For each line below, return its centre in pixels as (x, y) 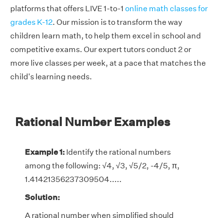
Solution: (42, 197)
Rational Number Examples (93, 121)
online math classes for (166, 8)
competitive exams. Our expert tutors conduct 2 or (101, 49)
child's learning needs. (51, 76)
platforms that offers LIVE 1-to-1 (68, 8)
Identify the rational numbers (118, 152)
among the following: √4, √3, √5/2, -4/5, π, (102, 165)
